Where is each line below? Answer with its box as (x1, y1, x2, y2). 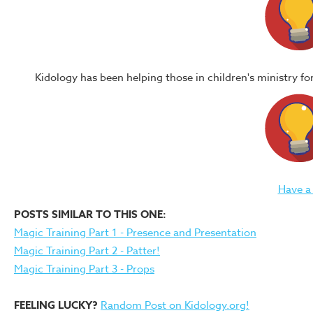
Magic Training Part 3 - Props (14, 261, 154, 277)
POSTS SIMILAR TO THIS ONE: (14, 207, 166, 222)
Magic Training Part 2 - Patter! (14, 243, 160, 259)
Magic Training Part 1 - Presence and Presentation (14, 225, 256, 241)
